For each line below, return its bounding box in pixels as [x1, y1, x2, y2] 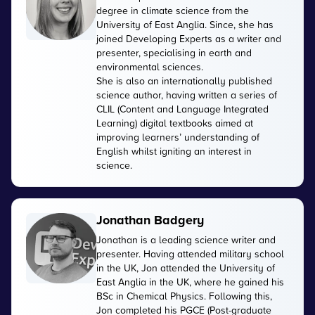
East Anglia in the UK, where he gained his [96, 275, 284, 288]
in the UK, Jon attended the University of [96, 261, 275, 274]
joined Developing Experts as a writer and [96, 32, 281, 45]
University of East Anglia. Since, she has [96, 18, 274, 31]
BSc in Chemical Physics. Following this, [96, 289, 272, 302]
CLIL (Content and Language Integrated [96, 102, 269, 115]
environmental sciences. [96, 60, 203, 73]
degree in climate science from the [96, 4, 249, 17]
